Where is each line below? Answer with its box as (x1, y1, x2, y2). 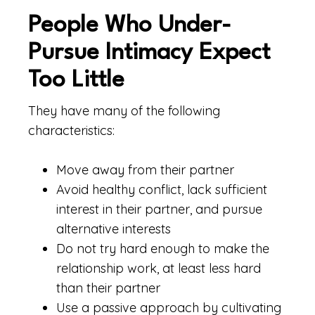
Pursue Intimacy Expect (28, 41, 270, 65)
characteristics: (28, 122, 115, 139)
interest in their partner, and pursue (56, 201, 262, 217)
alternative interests (56, 221, 171, 237)
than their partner (56, 280, 160, 296)
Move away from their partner (56, 162, 234, 178)
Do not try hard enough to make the (56, 240, 269, 257)
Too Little (28, 69, 124, 92)
